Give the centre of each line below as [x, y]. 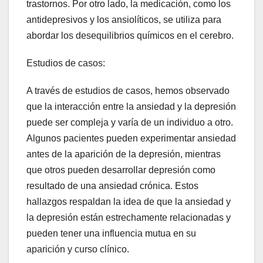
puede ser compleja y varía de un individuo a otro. [130, 122]
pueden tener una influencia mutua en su [111, 233]
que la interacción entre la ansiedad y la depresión [131, 106]
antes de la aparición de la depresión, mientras [124, 154]
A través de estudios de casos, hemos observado [128, 90]
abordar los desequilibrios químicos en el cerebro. [130, 35]
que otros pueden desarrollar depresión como [121, 170]
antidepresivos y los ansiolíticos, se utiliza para [124, 19]
